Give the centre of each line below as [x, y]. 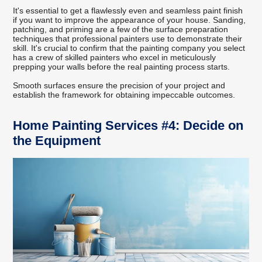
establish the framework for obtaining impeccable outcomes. [124, 95]
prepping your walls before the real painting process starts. [122, 67]
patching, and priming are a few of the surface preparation [121, 30]
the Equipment [57, 141]
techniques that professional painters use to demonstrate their [128, 39]
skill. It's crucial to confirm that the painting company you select [129, 48]
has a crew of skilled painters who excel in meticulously [115, 58]
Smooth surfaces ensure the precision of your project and [119, 86]
